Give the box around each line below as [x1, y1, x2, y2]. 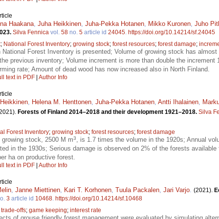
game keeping [29, 207, 67, 214]
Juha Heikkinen [38, 20, 81, 28]
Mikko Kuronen [148, 20, 191, 28]
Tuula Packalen [115, 186, 159, 194]
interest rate [70, 207, 101, 214]
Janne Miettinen [15, 186, 60, 194]
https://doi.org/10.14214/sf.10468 [55, 195, 142, 202]
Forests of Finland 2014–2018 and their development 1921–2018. [18, 109, 198, 116]
